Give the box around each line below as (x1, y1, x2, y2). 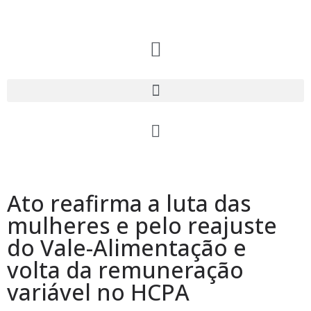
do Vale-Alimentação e (7, 233, 246, 262)
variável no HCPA (7, 277, 190, 307)
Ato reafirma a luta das (7, 188, 251, 218)
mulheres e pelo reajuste (7, 210, 277, 240)
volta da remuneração (7, 255, 244, 285)
